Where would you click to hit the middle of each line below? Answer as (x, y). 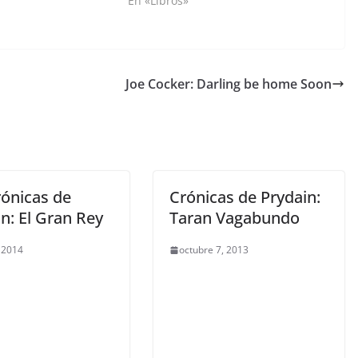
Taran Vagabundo (235, 218)
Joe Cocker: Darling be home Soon (229, 84)
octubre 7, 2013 (214, 250)
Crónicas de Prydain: (245, 197)
